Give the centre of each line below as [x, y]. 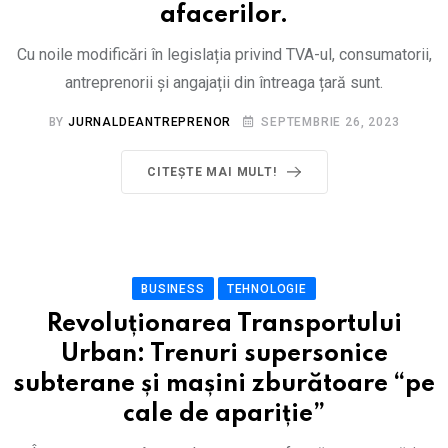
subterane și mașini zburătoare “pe [224, 384]
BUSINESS [173, 289]
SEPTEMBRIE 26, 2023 [330, 122]
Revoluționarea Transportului [224, 324]
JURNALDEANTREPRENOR [150, 122]
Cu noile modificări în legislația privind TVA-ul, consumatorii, [224, 54]
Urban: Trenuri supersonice [224, 354]
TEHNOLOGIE [266, 289]
